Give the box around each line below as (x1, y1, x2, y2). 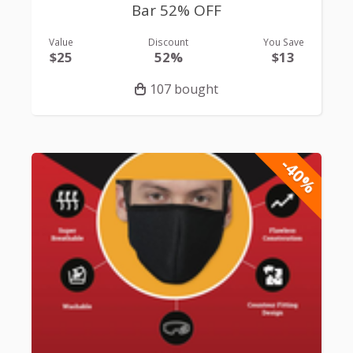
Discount (148, 35, 188, 48)
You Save (262, 35, 304, 48)
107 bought (150, 80, 218, 98)
